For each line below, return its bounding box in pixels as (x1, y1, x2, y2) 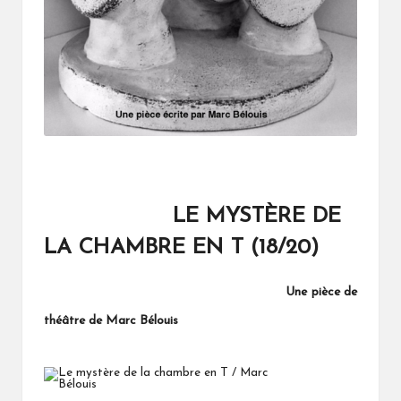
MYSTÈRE (206, 206, 305, 228)
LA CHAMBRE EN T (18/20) (44, 237, 319, 260)
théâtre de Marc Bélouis (44, 314, 178, 328)
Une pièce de (286, 286, 358, 300)
